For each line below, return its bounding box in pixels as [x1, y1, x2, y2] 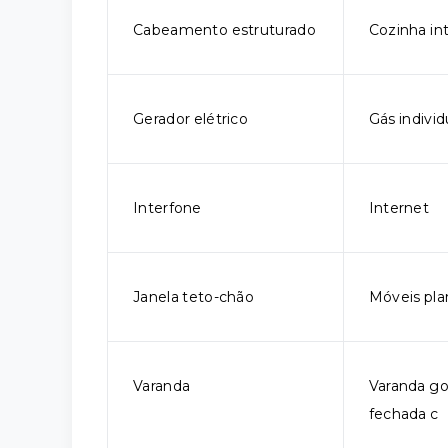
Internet [368, 199, 430, 217]
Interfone [133, 199, 202, 217]
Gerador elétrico [133, 110, 249, 128]
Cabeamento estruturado [133, 21, 316, 39]
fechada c [368, 405, 439, 423]
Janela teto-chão [133, 288, 255, 306]
